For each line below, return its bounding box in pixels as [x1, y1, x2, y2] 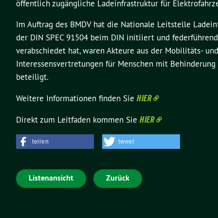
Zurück [106, 173, 129, 183]
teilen [32, 138, 49, 145]
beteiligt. [16, 72, 49, 82]
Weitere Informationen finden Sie [16, 93, 137, 104]
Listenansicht [29, 173, 73, 183]
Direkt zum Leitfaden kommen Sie [16, 114, 140, 125]
